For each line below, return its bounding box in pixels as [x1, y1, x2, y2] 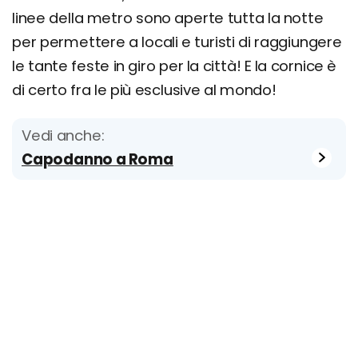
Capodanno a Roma [22, 149, 173, 169]
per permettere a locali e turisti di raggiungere [12, 32, 342, 52]
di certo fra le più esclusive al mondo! [12, 80, 276, 100]
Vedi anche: [22, 125, 105, 145]
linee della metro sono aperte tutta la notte [12, 8, 324, 28]
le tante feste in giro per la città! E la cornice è [12, 56, 337, 76]
